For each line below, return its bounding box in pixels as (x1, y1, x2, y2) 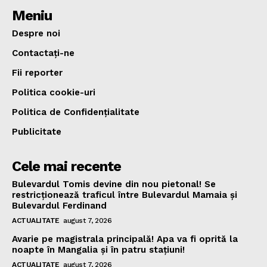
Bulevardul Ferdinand (12, 200, 107, 211)
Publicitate (12, 126, 61, 137)
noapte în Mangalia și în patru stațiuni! (12, 244, 185, 255)
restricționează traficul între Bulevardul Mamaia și (12, 189, 237, 200)
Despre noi (12, 27, 60, 39)
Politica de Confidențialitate (12, 106, 139, 117)
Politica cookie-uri (12, 86, 95, 98)
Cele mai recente (12, 157, 121, 175)
